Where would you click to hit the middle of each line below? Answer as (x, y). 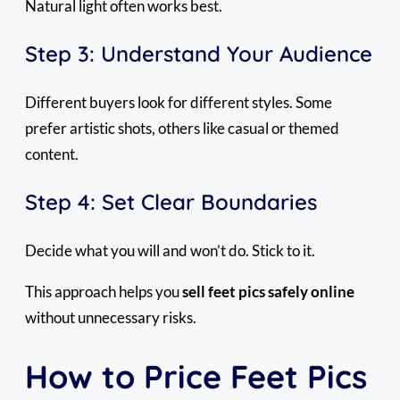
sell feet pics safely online (268, 292)
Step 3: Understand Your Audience (199, 54)
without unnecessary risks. (111, 318)
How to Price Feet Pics (196, 377)
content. (52, 154)
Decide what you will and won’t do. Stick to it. (170, 251)
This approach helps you (104, 292)
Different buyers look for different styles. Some (179, 103)
